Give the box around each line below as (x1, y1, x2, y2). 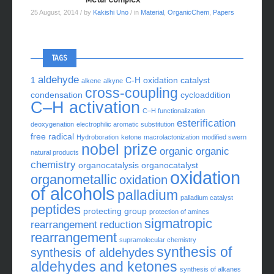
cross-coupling (85, 84, 178, 101)
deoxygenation (31, 120, 74, 128)
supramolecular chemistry (119, 235, 196, 243)
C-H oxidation (125, 75, 178, 85)
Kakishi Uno (93, 8, 128, 16)
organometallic (31, 171, 117, 187)
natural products (31, 148, 79, 156)
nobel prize (81, 140, 157, 158)
